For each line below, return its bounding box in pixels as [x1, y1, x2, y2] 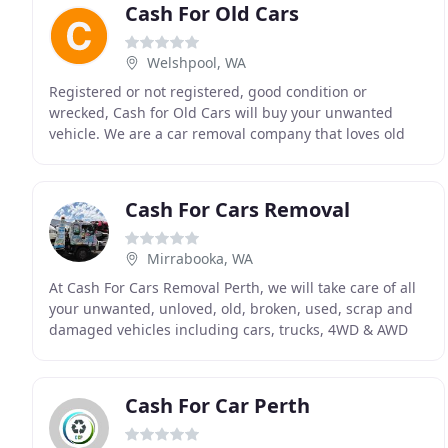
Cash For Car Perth [125, 392, 310, 419]
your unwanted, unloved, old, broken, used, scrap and [49, 299, 413, 318]
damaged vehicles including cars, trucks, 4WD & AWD [49, 320, 408, 339]
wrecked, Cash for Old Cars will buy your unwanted [49, 103, 393, 122]
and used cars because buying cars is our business [49, 145, 393, 164]
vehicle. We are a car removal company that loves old [49, 124, 405, 143]
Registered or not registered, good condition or [49, 82, 367, 101]
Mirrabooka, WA [147, 249, 253, 268]
